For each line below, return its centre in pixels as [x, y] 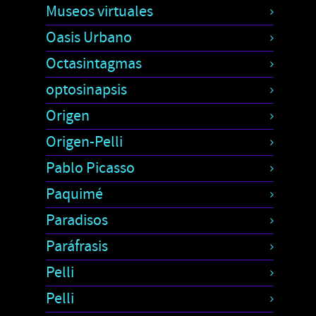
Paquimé [74, 194]
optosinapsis [86, 90]
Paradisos [77, 220]
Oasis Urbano [89, 37]
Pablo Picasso [90, 168]
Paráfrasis [77, 246]
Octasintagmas [94, 63]
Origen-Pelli [84, 142]
